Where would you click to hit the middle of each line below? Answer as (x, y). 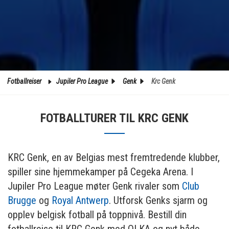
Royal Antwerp (80, 201)
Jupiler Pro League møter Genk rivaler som (95, 186)
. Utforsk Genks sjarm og (158, 201)
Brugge (22, 201)
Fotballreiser (25, 82)
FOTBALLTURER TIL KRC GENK (114, 118)
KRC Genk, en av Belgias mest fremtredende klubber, (114, 158)
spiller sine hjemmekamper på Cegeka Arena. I (100, 172)
